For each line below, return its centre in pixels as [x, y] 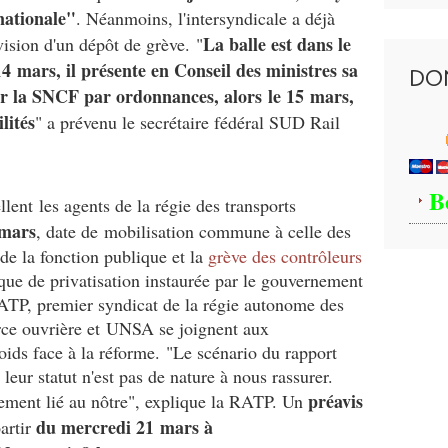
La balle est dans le [277, 44]
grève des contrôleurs [285, 256]
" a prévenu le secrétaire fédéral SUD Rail [187, 122]
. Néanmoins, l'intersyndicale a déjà [205, 18]
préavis [335, 401]
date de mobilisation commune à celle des [198, 231]
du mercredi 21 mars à [124, 427]
